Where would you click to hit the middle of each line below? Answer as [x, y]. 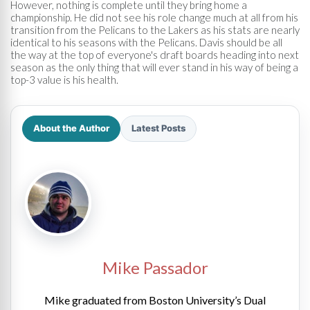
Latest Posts [158, 128]
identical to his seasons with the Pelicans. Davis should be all [146, 42]
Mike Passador [155, 267]
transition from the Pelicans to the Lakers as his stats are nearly [155, 29]
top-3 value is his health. [64, 79]
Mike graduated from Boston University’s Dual [155, 300]
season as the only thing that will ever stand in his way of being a [154, 67]
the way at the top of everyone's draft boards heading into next [155, 54]
